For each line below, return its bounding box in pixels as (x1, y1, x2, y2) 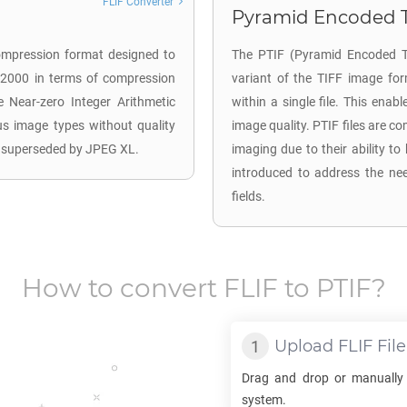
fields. (232, 189, 265, 203)
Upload (274, 336, 338, 356)
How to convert (21, 273, 223, 303)
